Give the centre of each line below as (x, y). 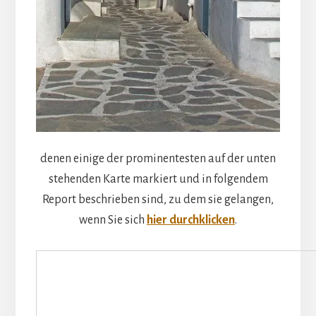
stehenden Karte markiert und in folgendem (158, 180)
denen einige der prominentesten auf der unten (158, 159)
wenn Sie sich (113, 220)
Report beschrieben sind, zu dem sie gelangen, (158, 200)
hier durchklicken (191, 220)
